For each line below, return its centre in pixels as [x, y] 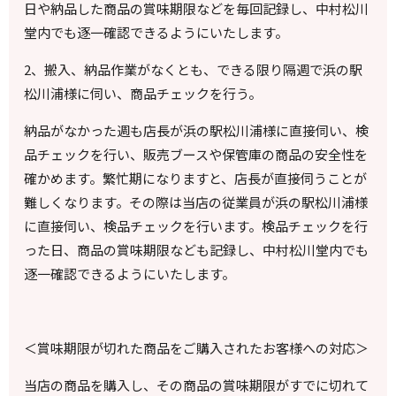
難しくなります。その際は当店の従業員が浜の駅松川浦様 [196, 202]
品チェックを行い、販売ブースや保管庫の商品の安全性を [196, 155]
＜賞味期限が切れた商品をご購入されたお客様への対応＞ [197, 348]
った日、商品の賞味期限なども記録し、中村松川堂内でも [197, 250]
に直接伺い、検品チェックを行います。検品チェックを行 [196, 226]
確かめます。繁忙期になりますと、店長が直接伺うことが [196, 179]
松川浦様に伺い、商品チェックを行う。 [143, 94]
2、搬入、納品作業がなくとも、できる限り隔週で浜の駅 [194, 70]
